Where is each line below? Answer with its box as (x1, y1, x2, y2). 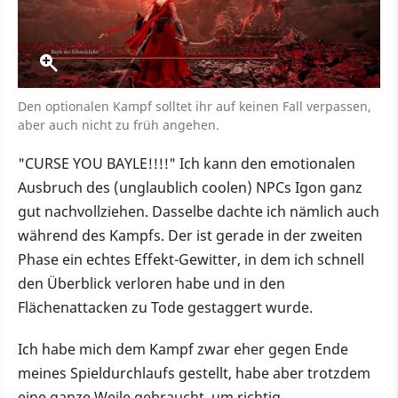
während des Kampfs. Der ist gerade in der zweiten (18, 226, 362, 246)
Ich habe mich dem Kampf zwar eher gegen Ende (18, 339, 348, 360)
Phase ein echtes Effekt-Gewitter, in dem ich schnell (18, 250, 364, 270)
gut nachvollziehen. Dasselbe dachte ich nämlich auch (18, 202, 379, 222)
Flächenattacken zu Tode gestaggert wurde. (18, 298, 313, 318)
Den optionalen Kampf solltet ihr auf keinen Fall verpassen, (18, 98, 371, 115)
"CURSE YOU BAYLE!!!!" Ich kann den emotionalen (18, 154, 355, 174)
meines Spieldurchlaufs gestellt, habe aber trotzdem (18, 363, 370, 384)
